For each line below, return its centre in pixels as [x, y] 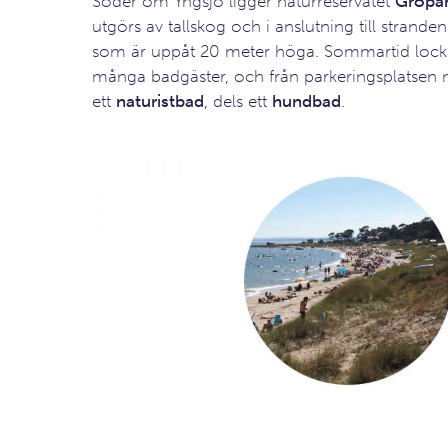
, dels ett [237, 101]
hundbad [306, 101]
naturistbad [159, 101]
